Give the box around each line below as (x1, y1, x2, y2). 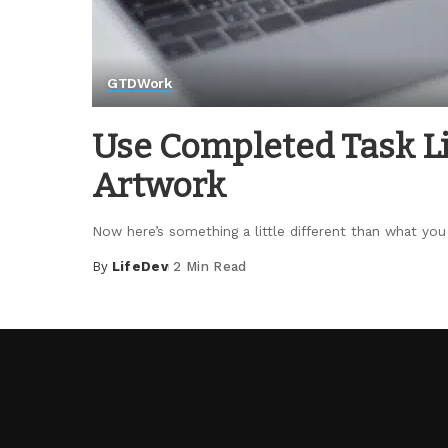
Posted (91, 268, 145, 284)
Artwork (92, 165, 226, 206)
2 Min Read (173, 259, 247, 274)
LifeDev (111, 259, 169, 274)
